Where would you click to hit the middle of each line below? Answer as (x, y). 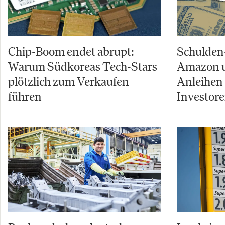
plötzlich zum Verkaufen (69, 82)
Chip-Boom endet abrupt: (71, 51)
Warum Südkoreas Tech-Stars (83, 67)
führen (25, 97)
